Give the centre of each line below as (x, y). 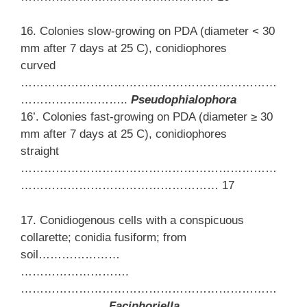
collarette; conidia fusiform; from (103, 237)
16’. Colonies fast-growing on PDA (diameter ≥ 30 (147, 117)
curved (38, 66)
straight (40, 151)
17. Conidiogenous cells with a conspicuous (132, 220)
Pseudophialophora (184, 100)
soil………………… (70, 254)
